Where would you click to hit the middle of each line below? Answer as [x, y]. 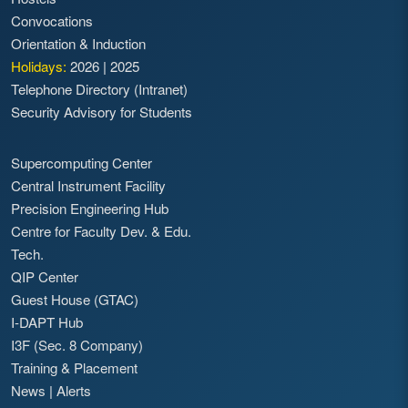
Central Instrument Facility [88, 186]
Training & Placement [74, 368]
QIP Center [45, 277]
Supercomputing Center [82, 163]
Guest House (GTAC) [75, 300]
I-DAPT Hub [47, 322]
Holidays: [39, 66]
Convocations [52, 21]
